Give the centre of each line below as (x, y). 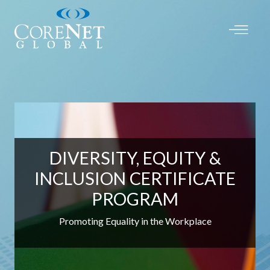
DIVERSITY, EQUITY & (135, 158)
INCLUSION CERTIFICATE (135, 178)
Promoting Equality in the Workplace (135, 221)
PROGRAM (135, 199)
